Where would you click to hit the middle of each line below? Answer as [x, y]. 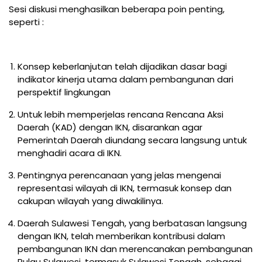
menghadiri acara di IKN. [70, 153]
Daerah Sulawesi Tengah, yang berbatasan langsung [132, 223]
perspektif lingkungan [64, 92]
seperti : [26, 22]
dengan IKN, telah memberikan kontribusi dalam [121, 236]
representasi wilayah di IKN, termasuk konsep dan [125, 188]
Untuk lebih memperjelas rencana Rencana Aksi [120, 115]
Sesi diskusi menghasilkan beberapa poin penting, [117, 9]
